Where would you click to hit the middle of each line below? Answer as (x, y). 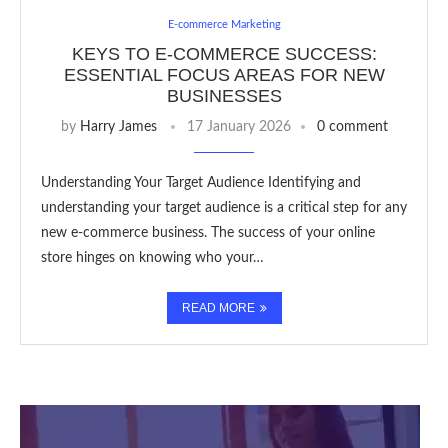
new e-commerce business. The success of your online (208, 233)
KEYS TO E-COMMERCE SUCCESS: (224, 54)
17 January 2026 (238, 127)
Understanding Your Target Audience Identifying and (201, 183)
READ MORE (218, 308)
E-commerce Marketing (224, 24)
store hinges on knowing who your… (152, 258)
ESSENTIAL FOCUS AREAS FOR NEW (224, 75)
